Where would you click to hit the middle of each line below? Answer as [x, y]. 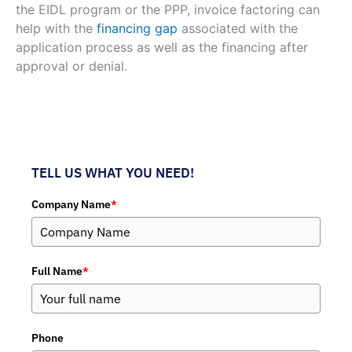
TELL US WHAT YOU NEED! [113, 172]
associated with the [240, 28]
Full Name [57, 271]
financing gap [139, 28]
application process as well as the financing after [162, 47]
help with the [56, 28]
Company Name [71, 204]
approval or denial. [71, 66]
